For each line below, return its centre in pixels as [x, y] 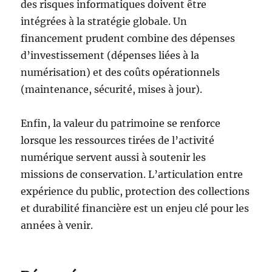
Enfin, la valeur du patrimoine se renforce [121, 123]
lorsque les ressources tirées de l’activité [118, 140]
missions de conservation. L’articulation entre [132, 174]
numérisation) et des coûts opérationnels [121, 72]
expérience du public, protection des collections [135, 191]
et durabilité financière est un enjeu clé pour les [135, 208]
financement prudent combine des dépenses [128, 38]
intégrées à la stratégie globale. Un [104, 21]
